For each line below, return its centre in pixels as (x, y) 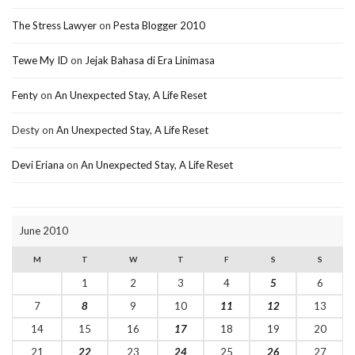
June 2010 (44, 231)
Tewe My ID (40, 61)
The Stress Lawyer (54, 26)
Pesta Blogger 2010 (159, 26)
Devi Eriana (38, 165)
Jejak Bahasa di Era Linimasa (150, 61)
